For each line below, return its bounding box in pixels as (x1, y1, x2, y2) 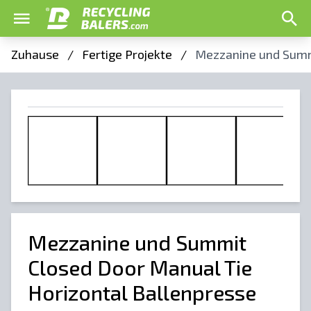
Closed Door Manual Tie (28, 255, 252, 280)
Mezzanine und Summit (28, 230, 246, 255)
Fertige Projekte (82, 47, 172, 62)
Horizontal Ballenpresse (28, 280, 256, 305)
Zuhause (11, 47, 59, 62)
